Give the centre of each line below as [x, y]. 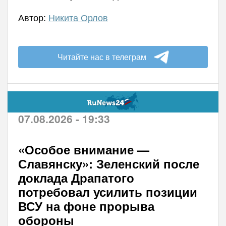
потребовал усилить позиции [107, 192]
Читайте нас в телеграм [102, 57]
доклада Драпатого [76, 178]
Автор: [33, 17]
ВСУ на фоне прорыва [86, 206]
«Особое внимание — [83, 149]
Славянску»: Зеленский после [108, 163]
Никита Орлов [78, 17]
